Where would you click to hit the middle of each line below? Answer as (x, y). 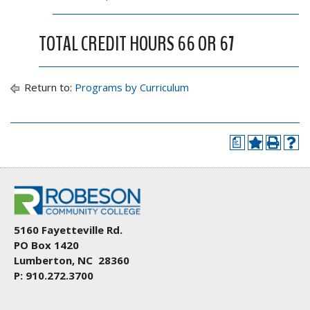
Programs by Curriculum (132, 87)
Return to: (48, 87)
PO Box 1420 (46, 245)
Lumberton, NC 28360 (72, 260)
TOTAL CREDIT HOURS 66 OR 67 (137, 44)
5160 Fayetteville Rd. (68, 229)
